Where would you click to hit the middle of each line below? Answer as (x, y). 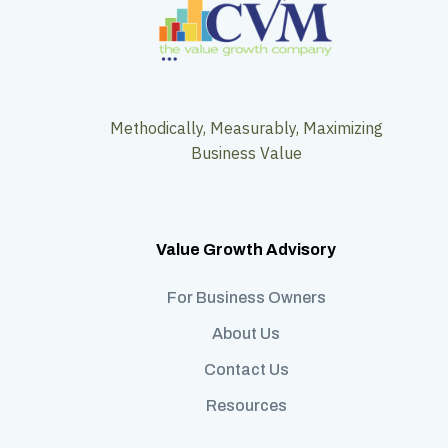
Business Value (246, 152)
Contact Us (246, 369)
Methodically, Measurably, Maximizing (246, 127)
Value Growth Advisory (246, 249)
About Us (246, 333)
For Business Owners (246, 297)
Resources (246, 405)
